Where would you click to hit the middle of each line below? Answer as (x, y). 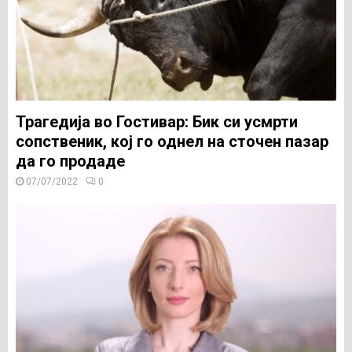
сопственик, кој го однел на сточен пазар (172, 141)
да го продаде (70, 161)
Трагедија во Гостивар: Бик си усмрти (157, 122)
